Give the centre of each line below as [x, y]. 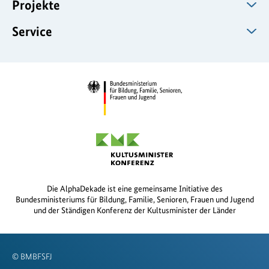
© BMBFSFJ [32, 257]
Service [32, 31]
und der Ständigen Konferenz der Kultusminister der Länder [134, 210]
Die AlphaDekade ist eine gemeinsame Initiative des [134, 189]
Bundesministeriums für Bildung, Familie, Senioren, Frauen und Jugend [134, 200]
